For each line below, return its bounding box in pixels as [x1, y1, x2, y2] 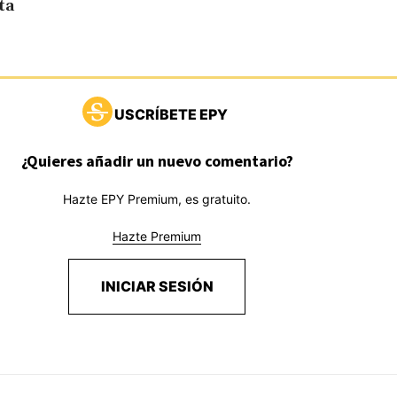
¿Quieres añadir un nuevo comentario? [20, 151, 293, 172]
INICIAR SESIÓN [100, 277, 214, 296]
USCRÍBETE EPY [113, 105, 228, 124]
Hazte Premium [113, 229, 202, 245]
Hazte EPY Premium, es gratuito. [63, 191, 252, 207]
